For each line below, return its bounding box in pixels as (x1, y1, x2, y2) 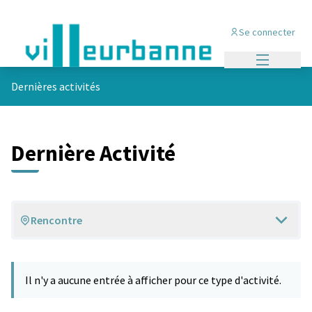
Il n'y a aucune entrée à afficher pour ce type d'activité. (25, 273, 281, 287)
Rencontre (31, 213, 82, 227)
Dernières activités (11, 79, 100, 93)
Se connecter (244, 25, 295, 38)
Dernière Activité (11, 139, 175, 167)
